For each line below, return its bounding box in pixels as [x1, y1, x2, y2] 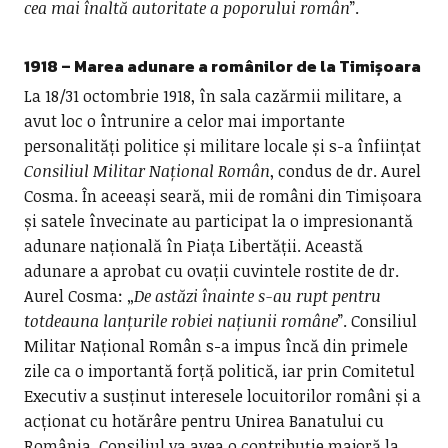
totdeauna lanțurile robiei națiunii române [23, 310, 338, 332]
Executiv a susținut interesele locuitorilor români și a [23, 385, 421, 407]
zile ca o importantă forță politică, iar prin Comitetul [23, 360, 415, 382]
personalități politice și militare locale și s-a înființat [23, 135, 421, 157]
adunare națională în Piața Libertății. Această [23, 235, 363, 257]
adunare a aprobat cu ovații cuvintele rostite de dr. [23, 260, 399, 282]
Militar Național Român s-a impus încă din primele [23, 335, 408, 357]
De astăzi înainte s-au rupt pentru [133, 285, 381, 307]
